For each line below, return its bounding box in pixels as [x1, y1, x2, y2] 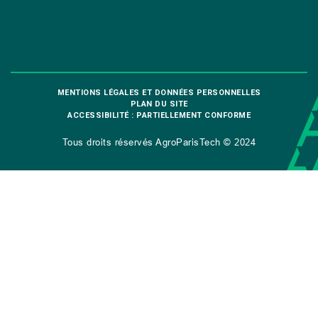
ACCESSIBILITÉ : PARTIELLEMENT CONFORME [67, 111, 251, 121]
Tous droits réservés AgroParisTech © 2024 [62, 136, 256, 148]
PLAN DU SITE [130, 99, 188, 109]
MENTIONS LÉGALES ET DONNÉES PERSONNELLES [57, 88, 261, 98]
